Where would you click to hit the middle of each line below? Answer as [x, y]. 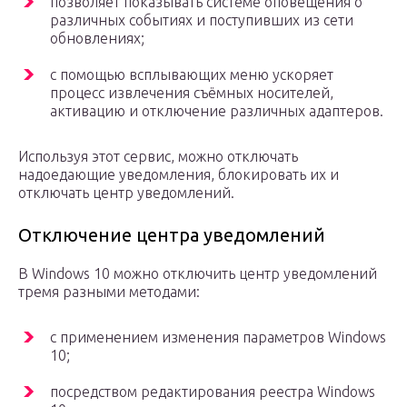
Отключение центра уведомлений [172, 235]
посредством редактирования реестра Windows [213, 392]
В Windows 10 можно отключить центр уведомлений [198, 274]
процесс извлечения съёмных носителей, [192, 93]
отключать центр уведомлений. [126, 193]
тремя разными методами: [109, 292]
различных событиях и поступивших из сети [202, 20]
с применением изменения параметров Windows [218, 338]
